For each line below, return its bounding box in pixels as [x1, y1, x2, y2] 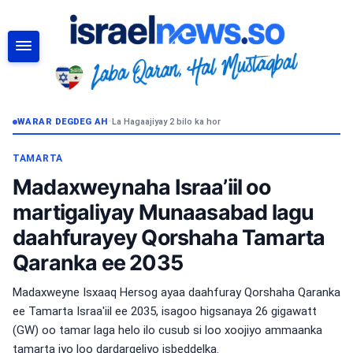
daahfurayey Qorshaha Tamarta [13, 225, 325, 250]
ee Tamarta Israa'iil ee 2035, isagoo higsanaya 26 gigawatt [13, 304, 317, 318]
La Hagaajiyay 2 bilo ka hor [112, 117, 221, 127]
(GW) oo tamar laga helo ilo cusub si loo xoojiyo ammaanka [13, 323, 322, 337]
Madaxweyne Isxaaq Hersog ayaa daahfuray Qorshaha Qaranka [13, 285, 340, 299]
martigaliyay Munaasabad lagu [13, 199, 314, 225]
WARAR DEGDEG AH [17, 117, 108, 127]
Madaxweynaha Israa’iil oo [13, 174, 270, 199]
